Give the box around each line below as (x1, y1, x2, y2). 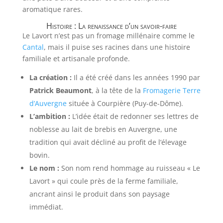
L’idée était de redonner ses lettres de (70, 111, 199, 121)
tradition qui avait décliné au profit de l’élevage (29, 137, 187, 147)
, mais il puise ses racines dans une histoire (43, 42, 190, 52)
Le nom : (29, 163, 59, 173)
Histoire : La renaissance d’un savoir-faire (46, 20, 177, 31)
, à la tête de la (91, 85, 143, 95)
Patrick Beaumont (29, 85, 92, 95)
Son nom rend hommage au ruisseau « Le (59, 163, 200, 173)
